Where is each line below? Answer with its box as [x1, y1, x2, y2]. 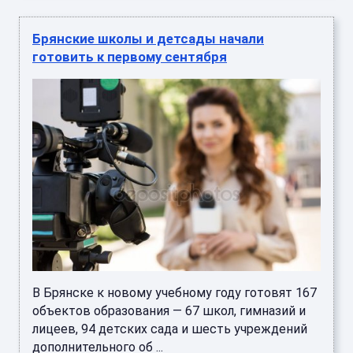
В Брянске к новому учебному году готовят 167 [32, 285, 317, 301]
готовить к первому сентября [32, 49, 227, 65]
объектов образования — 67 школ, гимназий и [32, 303, 306, 319]
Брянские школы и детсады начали [32, 31, 264, 47]
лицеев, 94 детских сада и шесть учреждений [32, 321, 307, 337]
